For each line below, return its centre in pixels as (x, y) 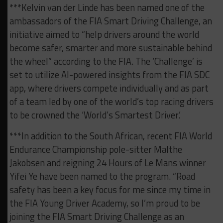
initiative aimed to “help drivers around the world (104, 35)
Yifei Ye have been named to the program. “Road (102, 176)
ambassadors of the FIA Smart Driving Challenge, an (111, 21)
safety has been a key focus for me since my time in (110, 190)
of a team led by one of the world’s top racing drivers (111, 102)
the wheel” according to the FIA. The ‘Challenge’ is (106, 61)
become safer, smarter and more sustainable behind (111, 48)
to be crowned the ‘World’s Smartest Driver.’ (95, 115)
